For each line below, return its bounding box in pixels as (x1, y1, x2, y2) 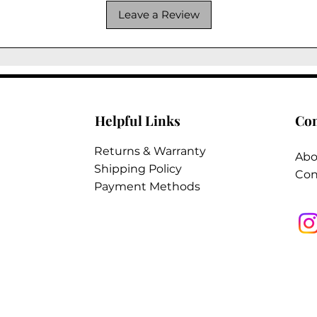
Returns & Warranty (93, 144, 206, 158)
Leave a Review (117, 7, 200, 21)
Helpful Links (94, 110, 180, 129)
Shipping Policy (93, 161, 182, 175)
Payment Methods (93, 179, 200, 193)
